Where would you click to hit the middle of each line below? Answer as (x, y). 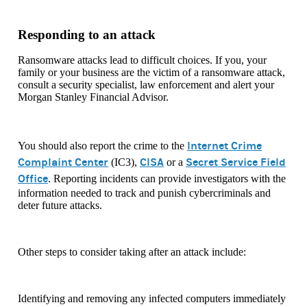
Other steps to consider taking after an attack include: (132, 252)
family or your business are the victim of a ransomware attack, (151, 73)
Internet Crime (224, 146)
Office (33, 179)
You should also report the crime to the (102, 146)
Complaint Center (63, 162)
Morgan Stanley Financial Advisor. (93, 97)
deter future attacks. (60, 206)
